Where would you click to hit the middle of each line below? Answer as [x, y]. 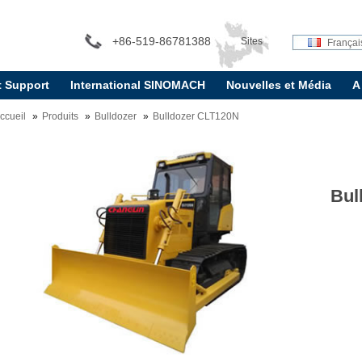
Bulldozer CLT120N [196, 116]
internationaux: [251, 91]
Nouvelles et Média [278, 85]
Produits [61, 116]
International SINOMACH [137, 85]
